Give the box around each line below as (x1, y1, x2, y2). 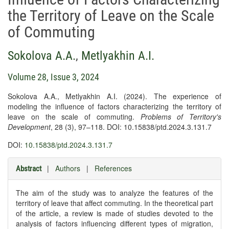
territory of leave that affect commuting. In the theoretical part (16, 198, 213, 208)
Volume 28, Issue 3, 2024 (8, 72, 99, 82)
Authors (55, 163, 80, 173)
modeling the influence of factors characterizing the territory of (8, 101, 221, 111)
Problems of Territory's (140, 111, 221, 122)
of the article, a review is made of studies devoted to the (16, 208, 213, 218)
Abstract (16, 164, 41, 173)
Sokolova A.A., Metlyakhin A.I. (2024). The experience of (8, 91, 221, 101)
